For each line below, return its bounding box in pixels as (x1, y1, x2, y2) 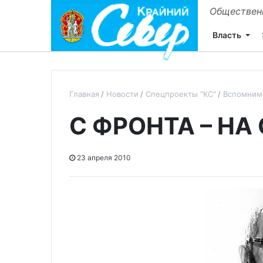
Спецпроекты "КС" (146, 89, 216, 99)
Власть (213, 29, 241, 40)
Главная (69, 89, 99, 99)
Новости (106, 89, 139, 99)
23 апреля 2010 (75, 153, 131, 162)
